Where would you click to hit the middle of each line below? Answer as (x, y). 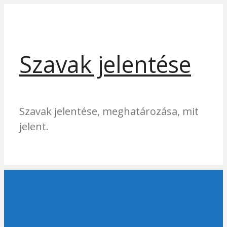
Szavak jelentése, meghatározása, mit (109, 111)
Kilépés (21, 11)
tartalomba (31, 41)
